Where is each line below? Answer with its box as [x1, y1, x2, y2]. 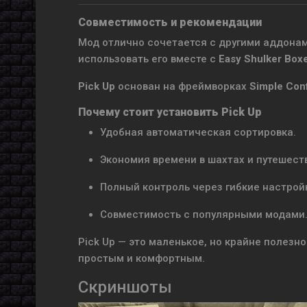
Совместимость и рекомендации [78, 16, 262, 29]
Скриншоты [78, 278, 172, 297]
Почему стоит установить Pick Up [78, 106, 262, 119]
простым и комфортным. [78, 252, 205, 265]
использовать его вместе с [78, 53, 219, 65]
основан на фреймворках [115, 80, 249, 93]
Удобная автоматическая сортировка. [100, 126, 296, 138]
